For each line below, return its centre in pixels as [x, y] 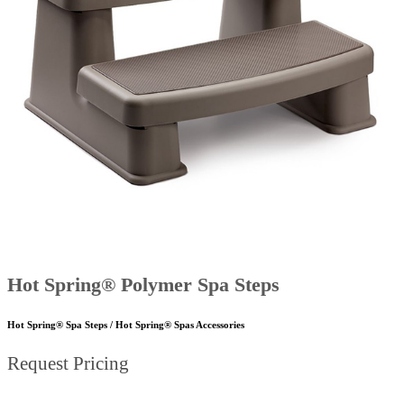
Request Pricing [68, 364]
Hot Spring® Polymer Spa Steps [143, 285]
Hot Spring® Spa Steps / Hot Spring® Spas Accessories [126, 325]
